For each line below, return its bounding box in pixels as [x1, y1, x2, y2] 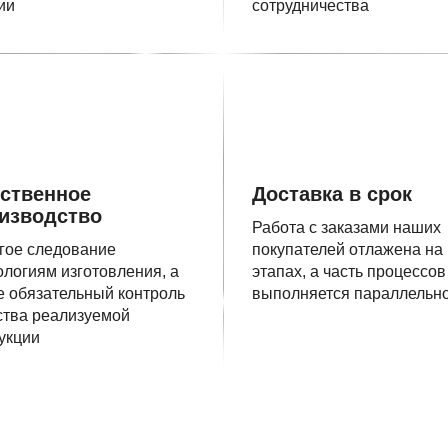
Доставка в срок [252, 183, 412, 205]
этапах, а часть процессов [252, 263, 446, 280]
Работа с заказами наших [252, 219, 441, 236]
